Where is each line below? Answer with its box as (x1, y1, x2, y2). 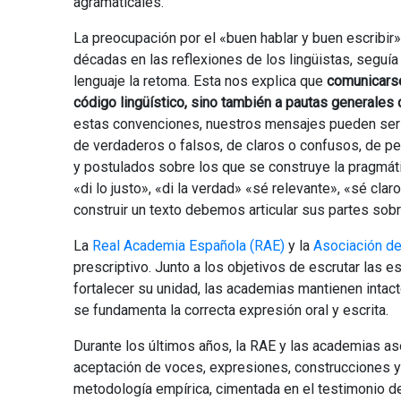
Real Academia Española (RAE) (92, 236, 285, 254)
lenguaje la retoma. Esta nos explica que (73, 72, 327, 90)
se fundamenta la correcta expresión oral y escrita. (73, 301, 388, 319)
